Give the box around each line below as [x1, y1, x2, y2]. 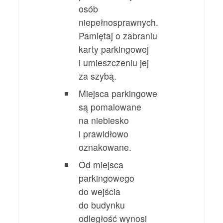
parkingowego [79, 171, 135, 184]
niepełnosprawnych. [79, 15, 159, 28]
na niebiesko [79, 113, 129, 126]
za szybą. [79, 69, 117, 82]
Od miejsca [79, 158, 124, 171]
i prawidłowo [79, 127, 129, 140]
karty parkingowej [79, 42, 149, 55]
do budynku [79, 198, 125, 211]
